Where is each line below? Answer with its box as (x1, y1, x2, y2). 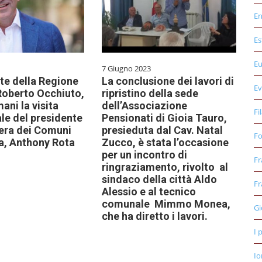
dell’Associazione (101, 99, 187, 112)
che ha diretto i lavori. (101, 210, 208, 223)
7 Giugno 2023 (101, 63, 151, 74)
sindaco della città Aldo (101, 173, 217, 186)
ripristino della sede (101, 87, 198, 100)
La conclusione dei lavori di (101, 75, 234, 88)
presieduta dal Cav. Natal (101, 124, 223, 137)
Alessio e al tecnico (101, 185, 196, 198)
